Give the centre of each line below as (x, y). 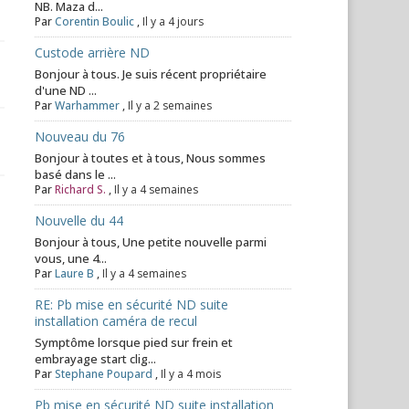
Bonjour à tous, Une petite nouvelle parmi (151, 242)
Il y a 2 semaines (170, 105)
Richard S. (81, 189)
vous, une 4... (71, 258)
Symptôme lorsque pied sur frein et (134, 342)
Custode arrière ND (93, 52)
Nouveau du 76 (80, 136)
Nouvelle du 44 (79, 220)
